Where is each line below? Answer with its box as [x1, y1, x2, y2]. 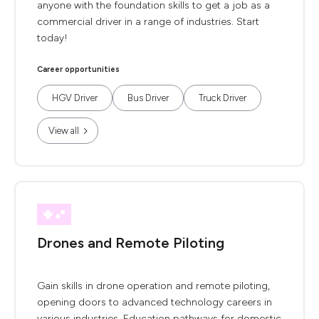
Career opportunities [37, 65, 120, 74]
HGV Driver [52, 93, 98, 103]
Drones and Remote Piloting [37, 234, 224, 251]
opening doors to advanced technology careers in [37, 296, 272, 308]
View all [48, 125, 79, 136]
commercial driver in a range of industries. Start [37, 16, 259, 28]
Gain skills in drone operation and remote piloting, [37, 280, 270, 292]
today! [37, 32, 68, 44]
